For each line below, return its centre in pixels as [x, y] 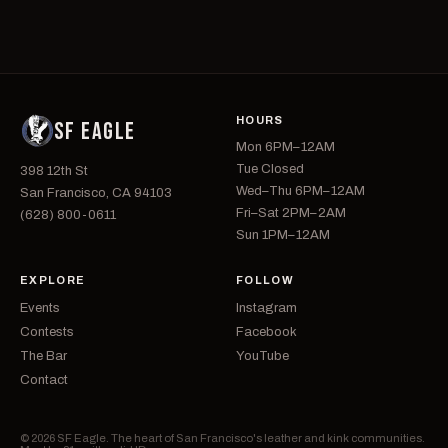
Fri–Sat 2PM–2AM [291, 213]
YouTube [262, 356]
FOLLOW [265, 280]
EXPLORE [53, 280]
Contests [47, 332]
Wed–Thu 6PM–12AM [300, 191]
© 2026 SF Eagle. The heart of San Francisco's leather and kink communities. [222, 438]
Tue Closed [270, 169]
